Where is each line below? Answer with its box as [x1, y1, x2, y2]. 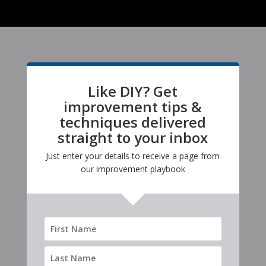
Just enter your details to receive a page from [46, 150, 220, 162]
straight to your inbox [58, 128, 208, 148]
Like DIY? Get [88, 81, 178, 102]
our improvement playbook [80, 163, 185, 175]
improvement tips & [64, 97, 202, 117]
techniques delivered [59, 112, 207, 132]
